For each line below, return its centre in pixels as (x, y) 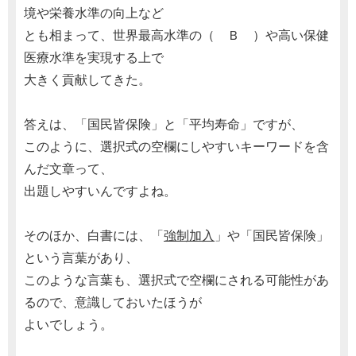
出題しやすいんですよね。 (100, 191)
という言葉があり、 (81, 258)
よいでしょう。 (68, 325)
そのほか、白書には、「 (94, 236)
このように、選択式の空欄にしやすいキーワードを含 (176, 147)
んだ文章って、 (68, 169)
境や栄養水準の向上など (94, 13)
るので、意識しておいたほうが (113, 302)
